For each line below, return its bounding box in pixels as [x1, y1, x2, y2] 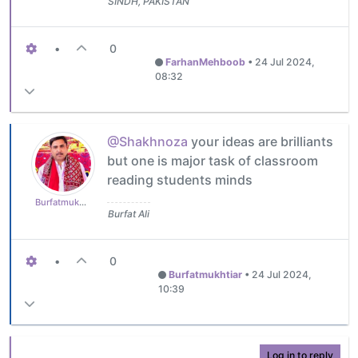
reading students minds [107, 172, 253, 189]
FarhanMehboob [165, 56, 245, 69]
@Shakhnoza [107, 133, 188, 150]
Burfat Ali [108, 208, 149, 221]
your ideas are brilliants [188, 133, 333, 150]
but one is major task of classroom [107, 153, 318, 169]
